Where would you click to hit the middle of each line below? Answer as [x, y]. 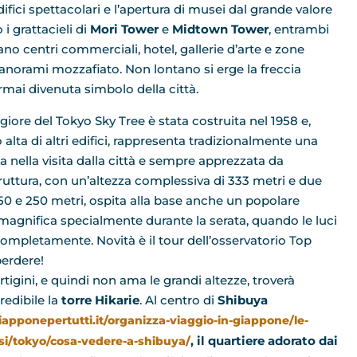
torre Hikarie [100, 300]
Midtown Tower [220, 29]
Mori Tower [124, 29]
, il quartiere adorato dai [264, 340]
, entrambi [299, 29]
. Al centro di [178, 300]
